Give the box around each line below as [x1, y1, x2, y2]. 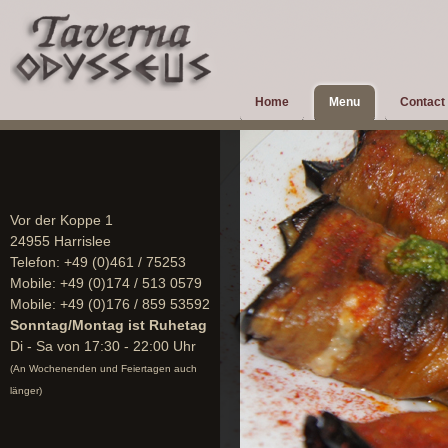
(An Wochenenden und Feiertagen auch [10, 363, 197, 374]
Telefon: [10, 254, 64, 270]
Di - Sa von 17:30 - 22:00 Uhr [10, 338, 196, 354]
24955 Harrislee [10, 233, 111, 249]
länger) [10, 385, 42, 396]
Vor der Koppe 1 [10, 212, 113, 228]
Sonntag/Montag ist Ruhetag [10, 317, 207, 333]
